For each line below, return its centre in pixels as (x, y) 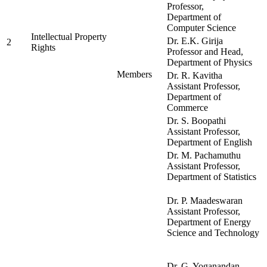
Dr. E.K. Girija (195, 41)
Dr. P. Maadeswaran (205, 201)
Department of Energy (209, 222)
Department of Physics (212, 63)
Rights (43, 48)
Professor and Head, (205, 52)
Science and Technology (213, 233)
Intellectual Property (69, 37)
